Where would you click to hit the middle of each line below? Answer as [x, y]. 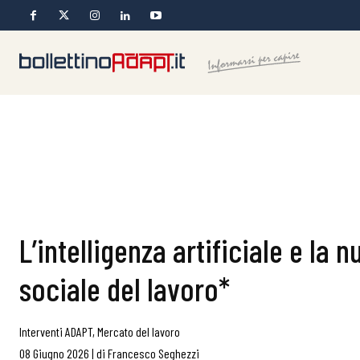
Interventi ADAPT [56, 331]
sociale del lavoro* [125, 288]
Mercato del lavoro [139, 331]
